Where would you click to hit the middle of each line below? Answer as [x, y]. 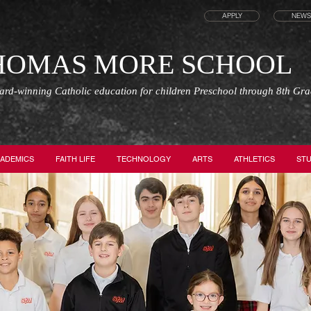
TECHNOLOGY [144, 159]
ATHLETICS [254, 159]
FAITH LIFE [75, 159]
